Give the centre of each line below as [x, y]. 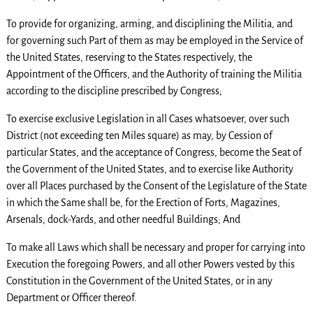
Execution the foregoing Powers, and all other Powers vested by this [150, 264]
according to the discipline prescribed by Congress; [114, 91]
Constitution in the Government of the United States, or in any [139, 281]
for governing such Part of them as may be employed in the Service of [154, 41]
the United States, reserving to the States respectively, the [129, 58]
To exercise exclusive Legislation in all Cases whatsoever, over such [147, 119]
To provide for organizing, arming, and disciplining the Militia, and [149, 24]
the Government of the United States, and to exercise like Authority [150, 169]
